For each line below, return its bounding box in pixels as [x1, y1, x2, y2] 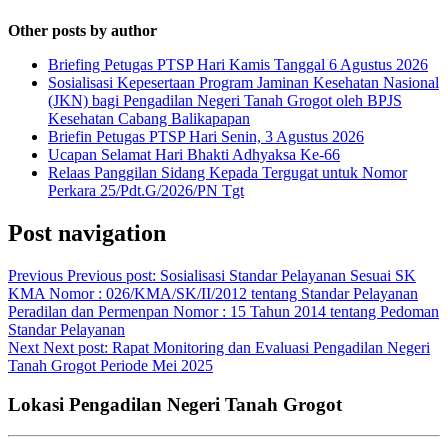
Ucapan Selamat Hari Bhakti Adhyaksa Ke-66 [48, 146, 340, 164]
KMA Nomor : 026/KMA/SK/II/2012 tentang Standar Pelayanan [8, 285, 418, 303]
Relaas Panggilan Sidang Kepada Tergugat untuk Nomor [48, 164, 407, 182]
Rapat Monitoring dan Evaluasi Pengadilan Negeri [112, 339, 430, 357]
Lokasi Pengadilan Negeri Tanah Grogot [8, 393, 342, 415]
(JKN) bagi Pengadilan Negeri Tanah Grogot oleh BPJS [48, 92, 402, 110]
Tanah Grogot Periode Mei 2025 [8, 357, 213, 375]
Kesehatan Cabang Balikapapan [48, 110, 250, 128]
